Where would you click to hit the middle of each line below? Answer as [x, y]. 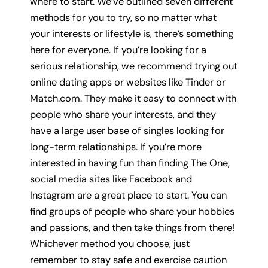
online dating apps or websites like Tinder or [128, 83]
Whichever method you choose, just [110, 244]
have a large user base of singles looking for [127, 131]
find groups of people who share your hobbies [132, 212]
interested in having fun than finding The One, [130, 163]
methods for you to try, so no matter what [123, 18]
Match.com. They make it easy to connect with [133, 99]
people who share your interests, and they [123, 115]
